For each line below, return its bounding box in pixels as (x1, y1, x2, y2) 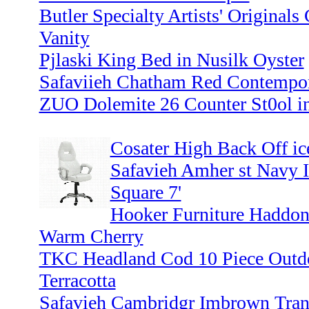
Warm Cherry (39, 226, 143, 248)
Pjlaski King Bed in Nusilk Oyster (39, 49, 304, 71)
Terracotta (39, 270, 116, 292)
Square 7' (110, 181, 181, 203)
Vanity (39, 27, 90, 49)
